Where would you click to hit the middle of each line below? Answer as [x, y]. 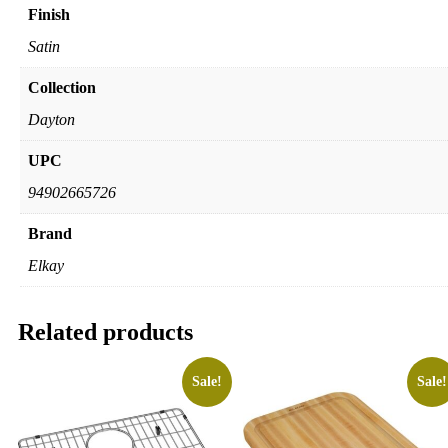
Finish [49, 14]
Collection [62, 87]
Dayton [51, 119]
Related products [105, 331]
